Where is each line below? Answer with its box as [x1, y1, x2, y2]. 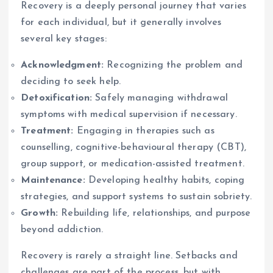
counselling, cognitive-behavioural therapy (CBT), [21, 143, 246, 152]
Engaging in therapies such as [73, 126, 214, 136]
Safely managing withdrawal [92, 93, 229, 103]
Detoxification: [21, 93, 93, 103]
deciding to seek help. [21, 77, 121, 87]
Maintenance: [21, 175, 85, 185]
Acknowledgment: [21, 60, 104, 70]
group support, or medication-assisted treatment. [21, 159, 244, 169]
